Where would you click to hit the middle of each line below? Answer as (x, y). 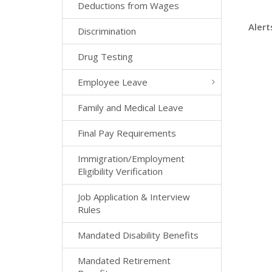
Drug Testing (105, 56)
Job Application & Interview (134, 197)
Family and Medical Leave (131, 107)
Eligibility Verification (120, 171)
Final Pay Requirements (127, 133)
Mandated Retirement (124, 260)
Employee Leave (113, 82)
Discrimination (107, 31)
